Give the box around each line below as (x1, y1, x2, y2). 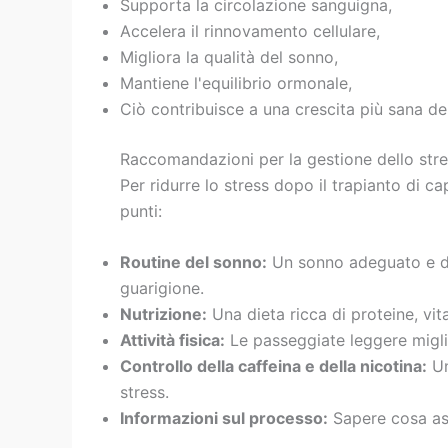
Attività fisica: (120, 330, 225, 351)
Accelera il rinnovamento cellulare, (120, 20, 380, 41)
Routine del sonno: (120, 252, 267, 273)
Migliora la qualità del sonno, (120, 46, 338, 67)
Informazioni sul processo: (120, 408, 328, 429)
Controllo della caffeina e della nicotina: (120, 356, 427, 377)
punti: (120, 200, 162, 221)
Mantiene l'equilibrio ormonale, (120, 72, 352, 93)
